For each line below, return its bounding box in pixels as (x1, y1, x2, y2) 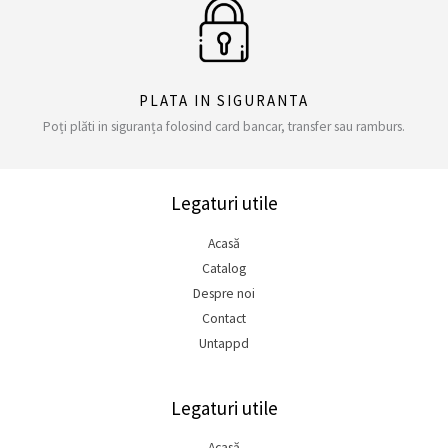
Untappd (199, 334, 249, 352)
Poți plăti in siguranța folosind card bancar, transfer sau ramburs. (43, 118, 405, 136)
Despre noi (193, 284, 255, 302)
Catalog (202, 259, 246, 277)
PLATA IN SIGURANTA (139, 91, 309, 111)
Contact (202, 309, 246, 327)
